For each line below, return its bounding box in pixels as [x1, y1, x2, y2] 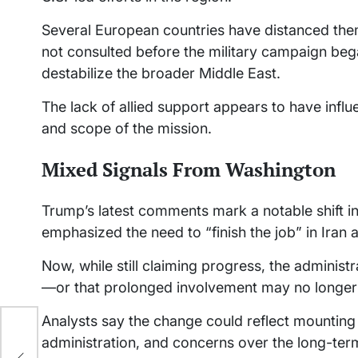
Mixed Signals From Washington [42, 157, 336, 183]
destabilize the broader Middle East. [42, 65, 280, 82]
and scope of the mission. [42, 120, 212, 137]
